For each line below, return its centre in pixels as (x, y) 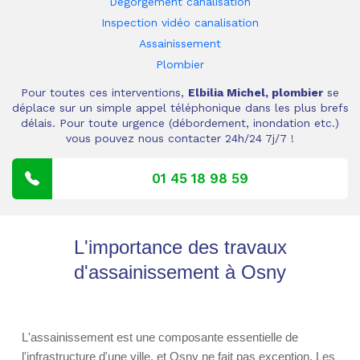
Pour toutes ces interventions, (104, 92)
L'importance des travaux (180, 247)
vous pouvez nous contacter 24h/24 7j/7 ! (180, 138)
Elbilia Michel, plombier (256, 92)
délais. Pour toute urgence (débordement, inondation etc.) (180, 123)
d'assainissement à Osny (180, 272)
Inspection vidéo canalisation (180, 22)
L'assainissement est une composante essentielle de (160, 337)
